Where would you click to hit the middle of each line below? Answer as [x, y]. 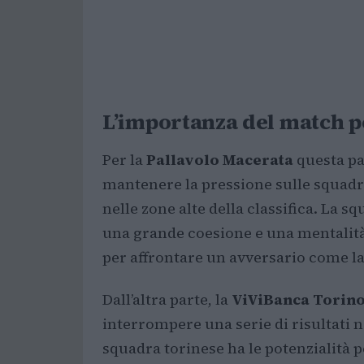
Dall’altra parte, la [167, 299]
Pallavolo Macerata [220, 160]
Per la [124, 160]
